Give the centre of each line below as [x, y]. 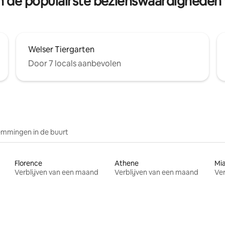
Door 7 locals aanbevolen [75, 64]
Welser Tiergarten [61, 49]
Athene [126, 163]
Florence [29, 163]
